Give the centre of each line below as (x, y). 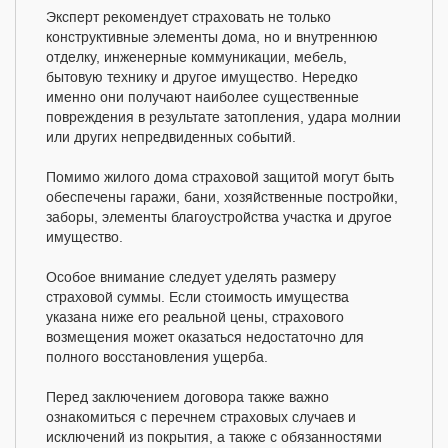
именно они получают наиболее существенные (202, 98)
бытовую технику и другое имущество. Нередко (202, 78)
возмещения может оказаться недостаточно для (205, 338)
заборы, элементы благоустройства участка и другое (219, 218)
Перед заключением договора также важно (187, 398)
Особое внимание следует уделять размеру (191, 278)
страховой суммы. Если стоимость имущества (197, 298)
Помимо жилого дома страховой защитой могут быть (220, 178)
